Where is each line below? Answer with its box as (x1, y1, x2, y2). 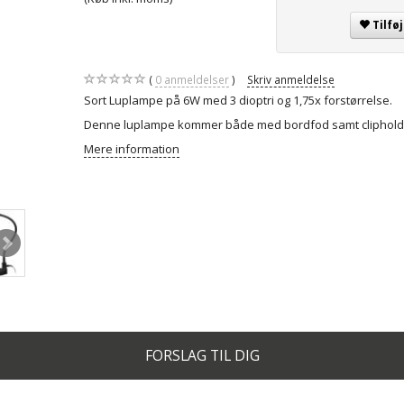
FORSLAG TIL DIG (144, 345, 260, 366)
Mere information (83, 141, 179, 158)
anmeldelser (161, 72, 229, 87)
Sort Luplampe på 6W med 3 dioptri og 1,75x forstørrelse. (83, 92, 395, 109)
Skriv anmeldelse (246, 72, 335, 87)
